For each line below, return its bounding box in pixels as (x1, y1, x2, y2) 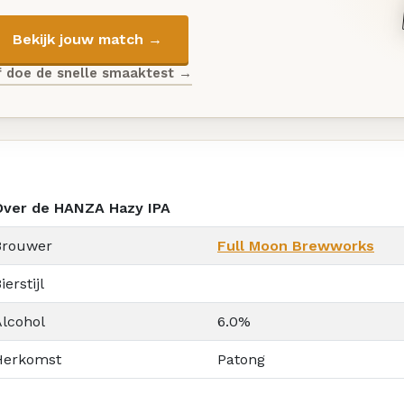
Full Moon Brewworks (217, 236, 374, 254)
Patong (217, 350, 265, 368)
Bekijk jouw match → (12, 30, 162, 48)
